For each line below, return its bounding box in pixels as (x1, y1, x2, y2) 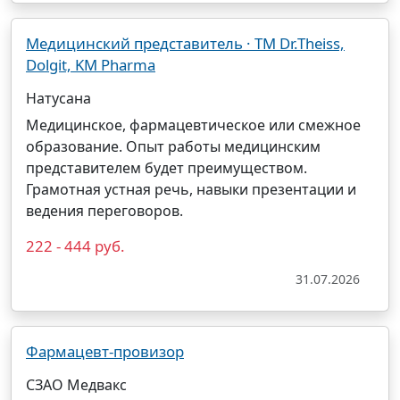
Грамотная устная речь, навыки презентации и (26, 179, 356, 199)
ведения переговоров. (26, 201, 183, 221)
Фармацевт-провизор (26, 341, 184, 362)
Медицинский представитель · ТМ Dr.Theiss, (26, 33, 345, 54)
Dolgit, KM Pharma (26, 54, 155, 75)
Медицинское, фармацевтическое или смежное (26, 115, 361, 135)
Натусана (26, 88, 91, 108)
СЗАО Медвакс (26, 375, 127, 395)
